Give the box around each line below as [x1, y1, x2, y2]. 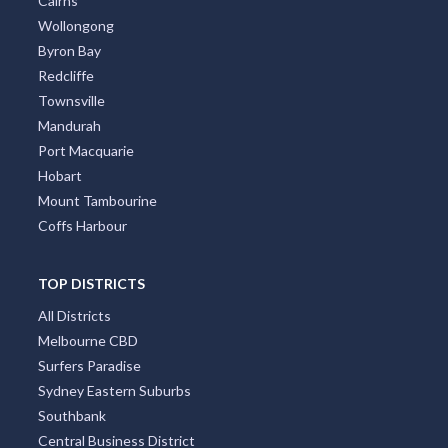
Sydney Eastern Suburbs [37, 382, 191, 400]
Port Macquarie [37, 142, 134, 160]
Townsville [37, 92, 105, 110]
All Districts [37, 307, 111, 325]
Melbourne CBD [37, 332, 138, 350]
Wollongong [37, 17, 114, 35]
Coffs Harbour [37, 217, 127, 235]
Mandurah [37, 117, 101, 135]
